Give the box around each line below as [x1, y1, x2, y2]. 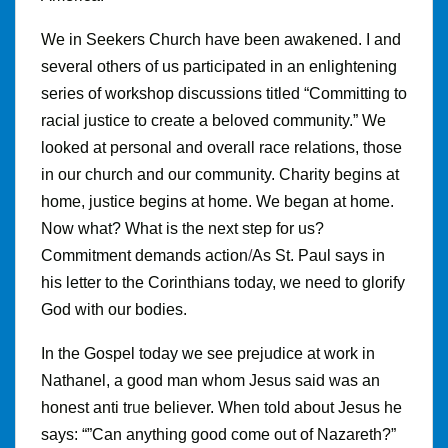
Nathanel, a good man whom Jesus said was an [41, 371, 380, 389]
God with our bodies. [41, 300, 187, 318]
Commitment [41, 246, 135, 264]
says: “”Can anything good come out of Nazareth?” [41, 425, 396, 443]
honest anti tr [41, 398, 132, 416]
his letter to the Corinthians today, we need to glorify [41, 273, 405, 291]
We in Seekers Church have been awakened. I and [41, 30, 401, 48]
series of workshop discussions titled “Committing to [41, 84, 407, 102]
